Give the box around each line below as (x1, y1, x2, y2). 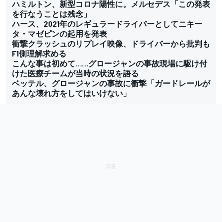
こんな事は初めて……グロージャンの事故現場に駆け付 (12, 58, 207, 68)
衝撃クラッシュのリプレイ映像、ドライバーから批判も (12, 38, 210, 48)
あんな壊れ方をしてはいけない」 (12, 88, 131, 98)
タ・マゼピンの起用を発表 (12, 28, 107, 38)
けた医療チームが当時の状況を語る (12, 68, 139, 78)
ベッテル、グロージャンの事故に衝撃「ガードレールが (12, 78, 210, 88)
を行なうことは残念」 (12, 8, 91, 18)
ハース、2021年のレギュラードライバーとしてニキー (12, 18, 202, 28)
